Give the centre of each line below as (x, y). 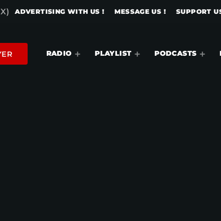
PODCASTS (176, 54)
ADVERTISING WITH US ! (60, 11)
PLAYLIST (113, 54)
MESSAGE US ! (140, 11)
